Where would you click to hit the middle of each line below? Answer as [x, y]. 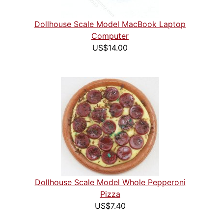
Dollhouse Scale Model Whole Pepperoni [110, 182]
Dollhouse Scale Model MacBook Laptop [110, 24]
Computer [110, 36]
